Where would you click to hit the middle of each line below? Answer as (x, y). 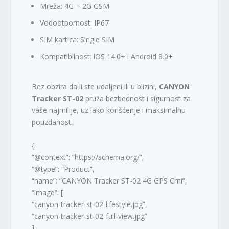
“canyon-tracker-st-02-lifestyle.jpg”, (90, 204)
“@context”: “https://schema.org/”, (88, 157)
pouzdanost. (52, 122)
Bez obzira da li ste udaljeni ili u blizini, (96, 87)
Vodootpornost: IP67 (75, 23)
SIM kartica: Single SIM (77, 40)
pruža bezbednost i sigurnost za (137, 99)
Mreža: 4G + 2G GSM (75, 6)
